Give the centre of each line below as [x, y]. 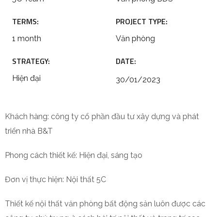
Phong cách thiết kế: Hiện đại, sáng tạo [74, 155]
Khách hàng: [28, 116]
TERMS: [25, 21]
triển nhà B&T [29, 131]
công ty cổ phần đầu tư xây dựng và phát [125, 116]
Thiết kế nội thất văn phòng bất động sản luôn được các [105, 204]
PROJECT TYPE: [142, 21]
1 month [27, 39]
